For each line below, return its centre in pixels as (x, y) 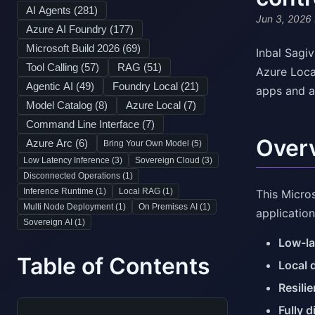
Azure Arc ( (52, 143)
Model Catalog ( (62, 105)
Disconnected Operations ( (74, 176)
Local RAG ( (142, 191)
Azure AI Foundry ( (70, 29)
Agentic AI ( (53, 86)
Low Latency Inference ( (69, 160)
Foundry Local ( (148, 86)
